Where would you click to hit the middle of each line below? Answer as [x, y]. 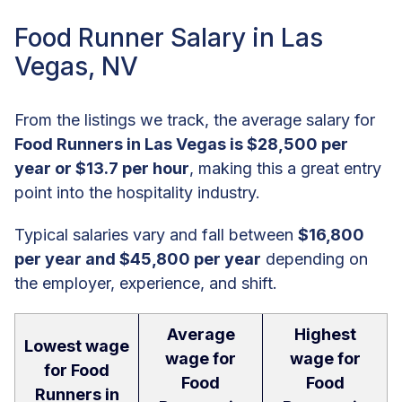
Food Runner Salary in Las [169, 38]
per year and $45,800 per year [138, 259]
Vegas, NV [76, 67]
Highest [325, 335]
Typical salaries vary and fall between [156, 235]
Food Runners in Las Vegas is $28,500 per [181, 144]
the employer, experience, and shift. [146, 284]
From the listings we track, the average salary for [195, 120]
